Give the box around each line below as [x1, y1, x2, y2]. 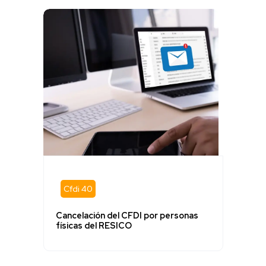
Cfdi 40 [63, 183, 93, 194]
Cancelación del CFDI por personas [55, 210, 198, 221]
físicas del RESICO [55, 220, 132, 232]
